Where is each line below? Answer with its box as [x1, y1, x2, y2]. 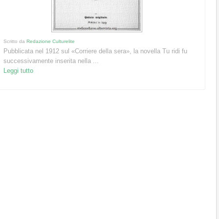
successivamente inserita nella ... [3, 57, 99, 65]
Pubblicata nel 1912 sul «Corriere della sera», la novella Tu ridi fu [3, 47, 188, 55]
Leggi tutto [3, 67, 34, 75]
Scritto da [3, 39, 27, 44]
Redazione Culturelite [26, 39, 75, 44]
